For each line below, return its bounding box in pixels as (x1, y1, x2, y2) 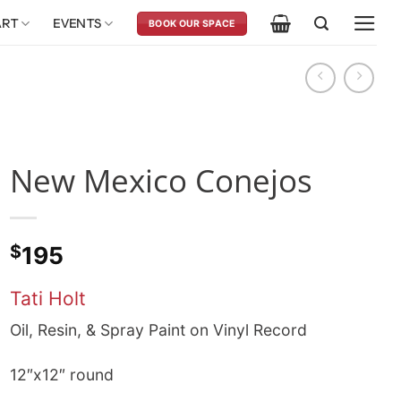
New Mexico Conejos (10, 158, 312, 202)
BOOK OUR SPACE (149, 17, 235, 30)
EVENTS (53, 15, 102, 31)
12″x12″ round (10, 365, 114, 385)
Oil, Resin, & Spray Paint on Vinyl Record (10, 320, 307, 339)
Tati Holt (10, 286, 86, 310)
